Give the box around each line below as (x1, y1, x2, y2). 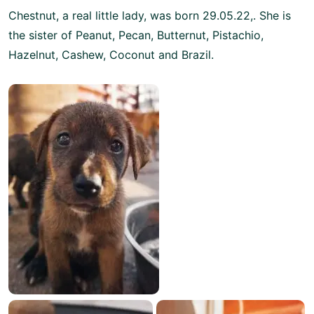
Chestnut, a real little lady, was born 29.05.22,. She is (8, 8, 291, 22)
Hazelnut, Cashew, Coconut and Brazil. (8, 47, 214, 62)
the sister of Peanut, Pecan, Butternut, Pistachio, (8, 27, 264, 42)
